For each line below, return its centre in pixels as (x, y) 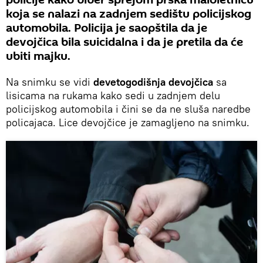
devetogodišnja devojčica (153, 82)
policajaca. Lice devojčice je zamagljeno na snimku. (129, 122)
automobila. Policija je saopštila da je (107, 28)
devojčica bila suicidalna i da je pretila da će (124, 42)
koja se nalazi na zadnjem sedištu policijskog (129, 14)
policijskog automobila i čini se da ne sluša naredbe (128, 109)
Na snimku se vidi (50, 82)
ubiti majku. (38, 56)
